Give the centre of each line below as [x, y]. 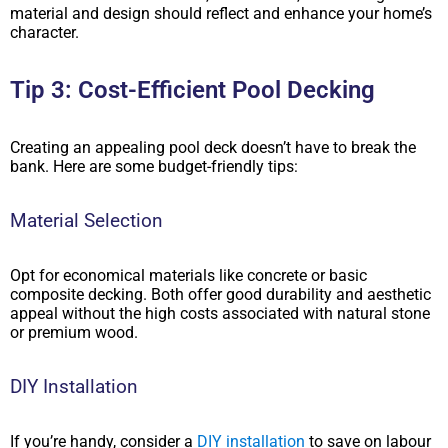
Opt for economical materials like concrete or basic [188, 275]
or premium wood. [74, 332]
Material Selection [86, 220]
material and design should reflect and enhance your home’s [221, 13]
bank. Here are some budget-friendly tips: [154, 166]
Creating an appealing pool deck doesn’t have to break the [213, 147]
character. [44, 32]
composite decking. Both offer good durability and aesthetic [220, 294]
